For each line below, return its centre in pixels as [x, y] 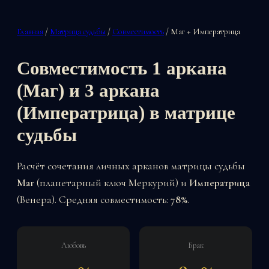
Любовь [73, 245]
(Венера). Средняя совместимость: [94, 200]
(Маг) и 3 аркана [88, 90]
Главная [30, 32]
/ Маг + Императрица [202, 32]
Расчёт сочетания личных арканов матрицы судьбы [131, 166]
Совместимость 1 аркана [122, 68]
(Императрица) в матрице [126, 113]
